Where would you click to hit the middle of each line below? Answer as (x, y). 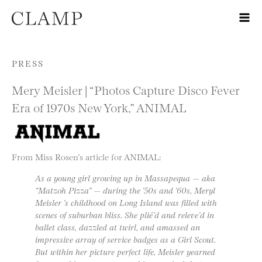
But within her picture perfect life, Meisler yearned (125, 251)
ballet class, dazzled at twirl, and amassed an (118, 227)
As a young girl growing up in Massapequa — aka (125, 178)
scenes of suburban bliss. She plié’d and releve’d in (125, 215)
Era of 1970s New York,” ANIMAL (99, 107)
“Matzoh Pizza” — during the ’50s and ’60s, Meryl (125, 190)
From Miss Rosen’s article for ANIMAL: (87, 156)
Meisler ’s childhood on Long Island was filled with (126, 202)
